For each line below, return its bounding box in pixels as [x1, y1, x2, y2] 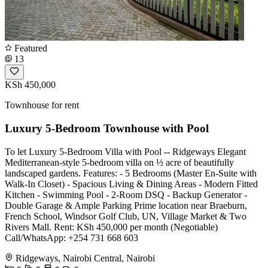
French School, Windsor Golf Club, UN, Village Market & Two [5, 211, 246, 221]
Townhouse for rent [5, 100, 79, 111]
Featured [12, 43, 47, 54]
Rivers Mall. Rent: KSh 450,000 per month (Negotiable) [5, 221, 218, 232]
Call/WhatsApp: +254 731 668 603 [5, 232, 138, 243]
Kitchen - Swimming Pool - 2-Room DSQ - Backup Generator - [5, 189, 247, 200]
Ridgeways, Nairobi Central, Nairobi [16, 252, 155, 263]
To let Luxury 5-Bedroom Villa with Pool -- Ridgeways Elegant [5, 146, 246, 157]
